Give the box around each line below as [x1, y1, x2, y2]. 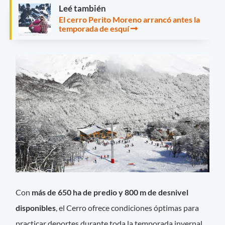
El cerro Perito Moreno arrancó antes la [59, 14, 200, 24]
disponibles [16, 202, 56, 212]
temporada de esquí [59, 23, 129, 33]
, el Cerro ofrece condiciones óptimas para [56, 202, 199, 212]
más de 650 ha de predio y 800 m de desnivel [32, 187, 189, 197]
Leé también [59, 3, 106, 14]
